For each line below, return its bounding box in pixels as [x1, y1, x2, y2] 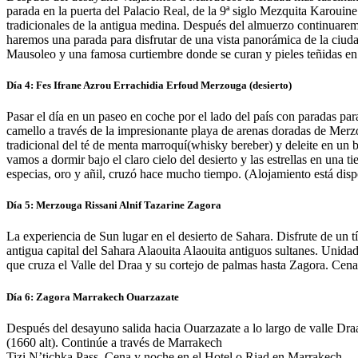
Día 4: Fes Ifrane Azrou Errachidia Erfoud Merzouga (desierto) [6, 78, 292, 91]
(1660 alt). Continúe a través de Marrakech [6, 335, 222, 349]
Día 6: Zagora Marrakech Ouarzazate [6, 290, 179, 303]
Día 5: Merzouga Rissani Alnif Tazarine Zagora [6, 199, 221, 212]
